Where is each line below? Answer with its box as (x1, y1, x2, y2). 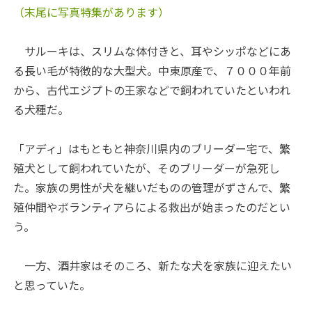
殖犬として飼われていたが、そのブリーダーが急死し (13, 159, 281, 177)
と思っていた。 (13, 276, 91, 294)
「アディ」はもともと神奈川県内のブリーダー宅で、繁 (13, 140, 291, 157)
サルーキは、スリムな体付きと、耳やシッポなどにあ (13, 42, 292, 60)
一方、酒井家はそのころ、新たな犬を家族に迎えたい (13, 257, 292, 274)
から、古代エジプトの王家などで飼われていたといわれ (13, 81, 291, 99)
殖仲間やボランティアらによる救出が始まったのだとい (13, 198, 291, 216)
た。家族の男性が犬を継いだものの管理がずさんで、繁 (13, 179, 291, 196)
